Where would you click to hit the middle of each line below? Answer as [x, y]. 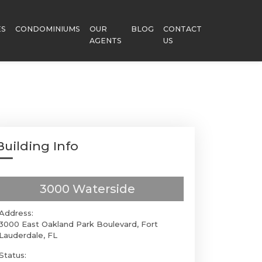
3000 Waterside [88, 189]
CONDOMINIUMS [48, 29]
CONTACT [182, 29]
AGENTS [106, 41]
